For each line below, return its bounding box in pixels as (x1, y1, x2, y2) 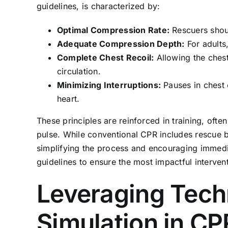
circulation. (57, 66, 101, 76)
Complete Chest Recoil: (57, 52, 154, 63)
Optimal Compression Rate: (57, 24, 169, 35)
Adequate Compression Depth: (57, 38, 185, 49)
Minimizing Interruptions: (57, 79, 161, 90)
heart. (57, 93, 80, 104)
